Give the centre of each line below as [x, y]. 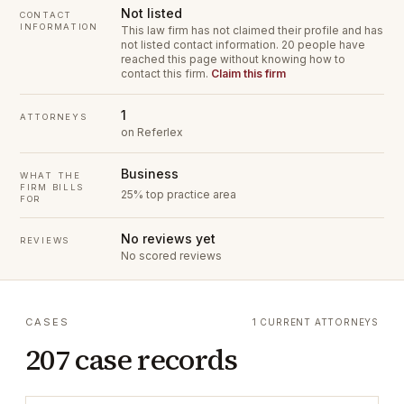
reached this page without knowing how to [233, 59]
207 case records [132, 360]
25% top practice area [179, 194]
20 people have [323, 45]
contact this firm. [166, 73]
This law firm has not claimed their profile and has [252, 30]
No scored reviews [171, 256]
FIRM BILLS [52, 187]
